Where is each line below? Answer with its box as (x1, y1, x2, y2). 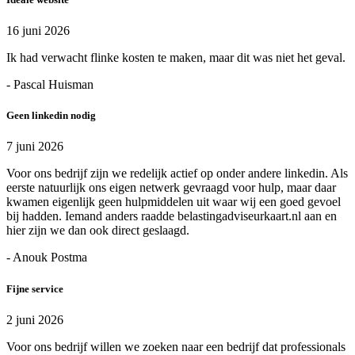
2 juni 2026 (6, 312, 63, 326)
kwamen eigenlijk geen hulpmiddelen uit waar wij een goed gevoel (6, 195, 341, 209)
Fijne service (6, 282, 63, 295)
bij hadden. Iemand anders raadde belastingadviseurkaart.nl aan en (6, 209, 337, 223)
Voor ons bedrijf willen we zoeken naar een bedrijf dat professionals (6, 339, 345, 353)
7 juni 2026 (6, 139, 63, 154)
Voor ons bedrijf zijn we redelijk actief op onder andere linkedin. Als (6, 166, 348, 181)
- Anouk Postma (6, 250, 87, 265)
